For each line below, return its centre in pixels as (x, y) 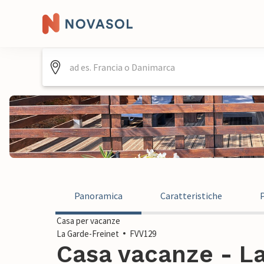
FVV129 (143, 234)
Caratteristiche (191, 196)
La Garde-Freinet (88, 234)
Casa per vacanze (88, 221)
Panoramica (98, 196)
